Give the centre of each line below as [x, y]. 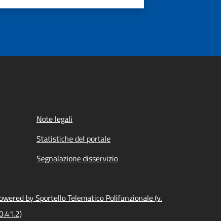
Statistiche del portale [74, 139]
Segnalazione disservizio [77, 158]
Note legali [55, 119]
